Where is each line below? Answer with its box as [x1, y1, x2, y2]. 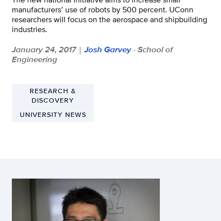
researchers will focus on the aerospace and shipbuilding [12, 14, 207, 26]
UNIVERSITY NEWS [19, 110, 86, 120]
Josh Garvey [84, 43, 131, 56]
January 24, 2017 [12, 43, 76, 56]
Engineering [12, 53, 57, 66]
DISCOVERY [32, 95, 74, 106]
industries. [12, 24, 47, 36]
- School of [131, 43, 173, 56]
